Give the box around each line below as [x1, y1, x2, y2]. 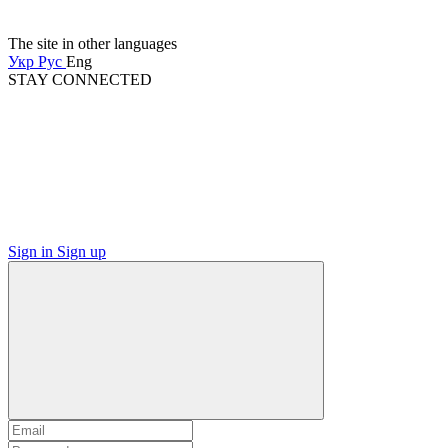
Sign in [8, 242, 53, 260]
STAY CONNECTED [8, 70, 152, 88]
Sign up [57, 242, 106, 260]
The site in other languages [8, 34, 177, 52]
